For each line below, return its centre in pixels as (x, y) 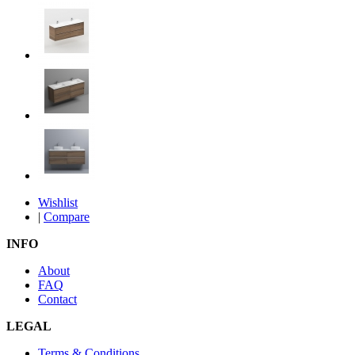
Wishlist (58, 202)
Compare (67, 216)
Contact (57, 299)
